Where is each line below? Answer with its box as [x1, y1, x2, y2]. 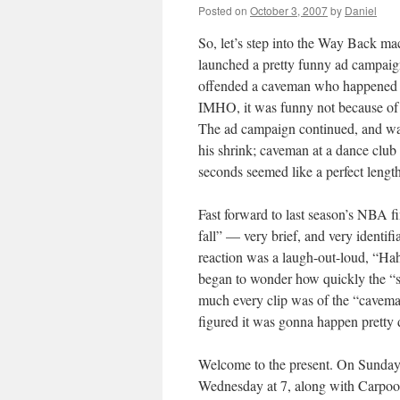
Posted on [198, 3, 247, 18]
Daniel [345, 3, 377, 18]
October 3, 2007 [250, 3, 328, 18]
